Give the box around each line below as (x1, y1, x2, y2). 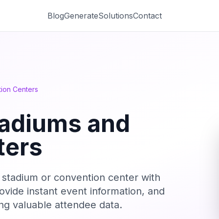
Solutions (98, 10, 133, 21)
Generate (64, 10, 98, 21)
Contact (132, 10, 162, 21)
